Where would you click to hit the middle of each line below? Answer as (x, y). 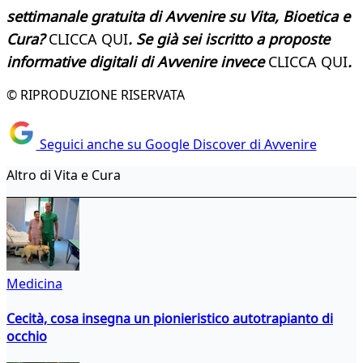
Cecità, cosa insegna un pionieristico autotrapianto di (170, 318)
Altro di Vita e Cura (64, 175)
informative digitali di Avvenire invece (137, 62)
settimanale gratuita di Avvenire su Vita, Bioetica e (178, 17)
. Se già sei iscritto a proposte (229, 39)
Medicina (34, 283)
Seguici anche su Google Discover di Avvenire (176, 144)
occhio (27, 336)
